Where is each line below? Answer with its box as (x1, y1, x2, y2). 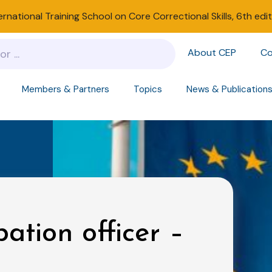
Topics (133, 83, 162, 95)
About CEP (187, 46, 236, 59)
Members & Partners (21, 83, 109, 95)
